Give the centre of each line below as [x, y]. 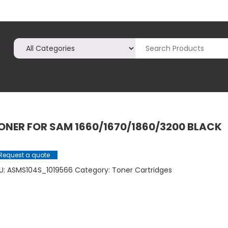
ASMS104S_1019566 [40, 170]
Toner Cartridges [142, 170]
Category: [93, 170]
